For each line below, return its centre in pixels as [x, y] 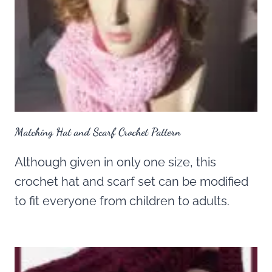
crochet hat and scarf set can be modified [131, 181]
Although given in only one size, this [115, 162]
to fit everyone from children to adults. [122, 201]
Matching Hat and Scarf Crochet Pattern [98, 131]
